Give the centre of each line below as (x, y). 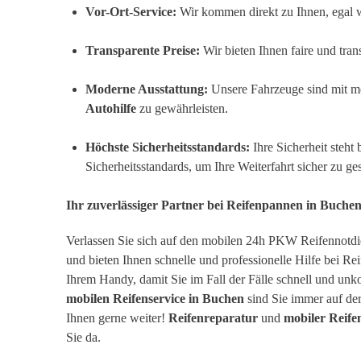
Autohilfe (111, 109)
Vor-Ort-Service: (131, 12)
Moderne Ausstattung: (147, 89)
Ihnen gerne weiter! (117, 318)
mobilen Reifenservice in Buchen (155, 299)
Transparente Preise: (143, 51)
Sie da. (83, 338)
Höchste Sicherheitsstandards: (168, 147)
